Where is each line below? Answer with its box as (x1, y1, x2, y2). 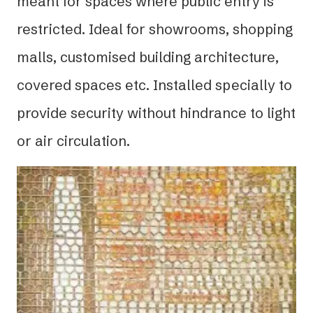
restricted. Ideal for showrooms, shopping (17, 20, 293, 38)
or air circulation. (17, 131, 130, 150)
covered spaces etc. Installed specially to (17, 75, 292, 94)
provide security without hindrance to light (17, 103, 296, 122)
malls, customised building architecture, (17, 48, 279, 66)
